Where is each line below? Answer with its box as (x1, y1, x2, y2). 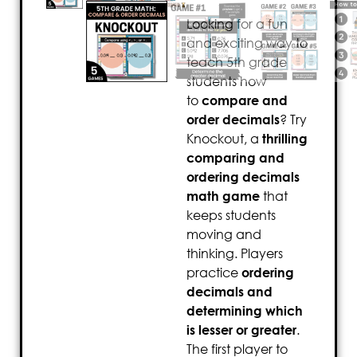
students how (186, 73, 266, 90)
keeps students (186, 207, 276, 224)
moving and (186, 226, 261, 243)
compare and (202, 92, 288, 109)
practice (186, 265, 241, 281)
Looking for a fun (186, 16, 288, 33)
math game (186, 188, 260, 205)
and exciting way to (186, 35, 308, 52)
